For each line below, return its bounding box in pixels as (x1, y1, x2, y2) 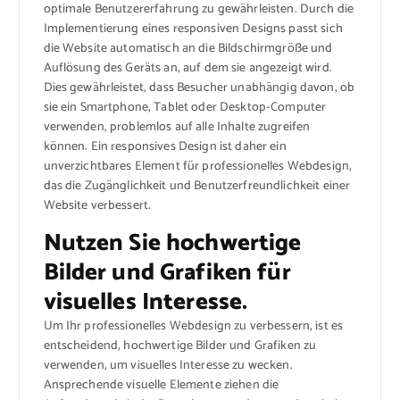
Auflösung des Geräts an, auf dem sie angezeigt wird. (43, 57, 332, 79)
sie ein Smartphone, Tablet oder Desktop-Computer (43, 96, 327, 118)
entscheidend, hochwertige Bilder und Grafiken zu (43, 335, 317, 356)
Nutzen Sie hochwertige (43, 223, 302, 262)
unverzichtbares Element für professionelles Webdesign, (43, 155, 353, 177)
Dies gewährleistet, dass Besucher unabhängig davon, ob (43, 77, 355, 98)
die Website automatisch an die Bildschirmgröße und (43, 37, 333, 59)
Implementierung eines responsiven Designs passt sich (43, 18, 343, 39)
